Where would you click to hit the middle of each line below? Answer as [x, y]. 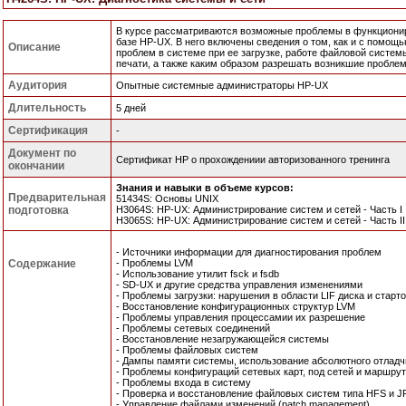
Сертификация [48, 130]
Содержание [42, 264]
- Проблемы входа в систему [184, 382]
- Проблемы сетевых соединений [193, 328]
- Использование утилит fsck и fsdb [198, 274]
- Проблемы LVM [155, 263]
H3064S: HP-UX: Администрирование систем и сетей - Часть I [259, 209]
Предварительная [57, 198]
